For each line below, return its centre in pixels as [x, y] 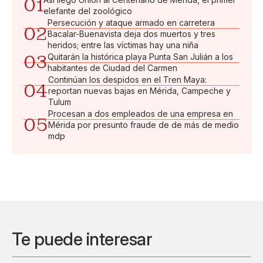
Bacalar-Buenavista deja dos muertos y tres [131, 33]
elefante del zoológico [88, 11]
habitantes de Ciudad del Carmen [112, 68]
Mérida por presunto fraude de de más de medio [144, 124]
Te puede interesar [82, 239]
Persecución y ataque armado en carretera [131, 22]
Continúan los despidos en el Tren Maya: [127, 79]
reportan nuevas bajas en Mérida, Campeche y [139, 90]
